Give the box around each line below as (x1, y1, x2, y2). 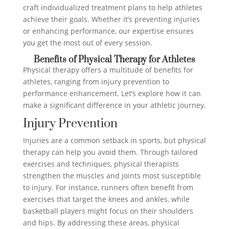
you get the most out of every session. (22, 38, 152, 48)
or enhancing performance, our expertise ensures (22, 26, 194, 36)
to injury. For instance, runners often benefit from (22, 182, 193, 193)
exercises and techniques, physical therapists (22, 159, 179, 169)
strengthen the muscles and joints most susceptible (22, 171, 201, 181)
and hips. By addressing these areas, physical (22, 218, 179, 228)
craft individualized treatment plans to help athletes (22, 3, 202, 13)
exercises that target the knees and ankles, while (22, 194, 190, 204)
